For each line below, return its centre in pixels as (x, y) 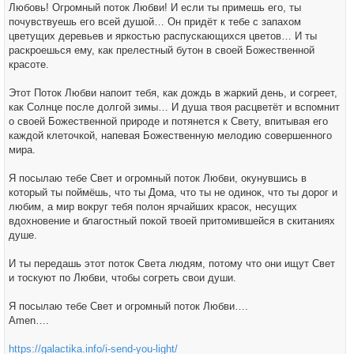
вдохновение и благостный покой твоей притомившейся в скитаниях (172, 221)
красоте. (29, 64)
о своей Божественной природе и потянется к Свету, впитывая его (168, 121)
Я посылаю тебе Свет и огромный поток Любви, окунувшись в (158, 178)
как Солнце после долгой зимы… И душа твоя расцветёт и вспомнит (174, 107)
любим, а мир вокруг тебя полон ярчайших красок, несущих (153, 207)
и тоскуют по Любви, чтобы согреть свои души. (122, 278)
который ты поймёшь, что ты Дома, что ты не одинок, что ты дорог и (173, 192)
